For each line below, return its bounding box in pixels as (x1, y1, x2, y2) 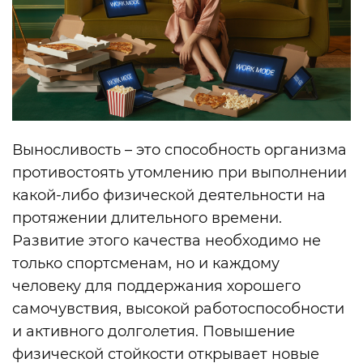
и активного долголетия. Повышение (12, 322, 295, 340)
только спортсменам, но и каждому (12, 254, 280, 272)
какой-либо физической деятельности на (12, 186, 326, 204)
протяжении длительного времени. (12, 208, 282, 227)
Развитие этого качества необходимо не (12, 231, 321, 250)
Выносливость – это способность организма (12, 140, 347, 159)
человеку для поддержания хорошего (12, 276, 301, 295)
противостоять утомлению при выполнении (12, 163, 347, 181)
